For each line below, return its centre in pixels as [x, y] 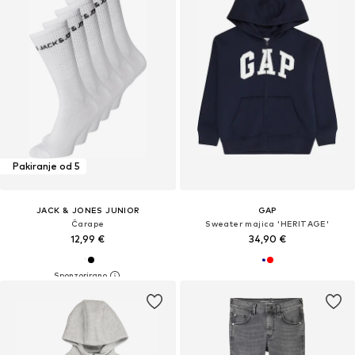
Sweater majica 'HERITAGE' [267, 223]
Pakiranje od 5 [46, 166]
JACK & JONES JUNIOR [88, 210]
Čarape [88, 223]
